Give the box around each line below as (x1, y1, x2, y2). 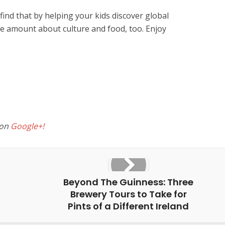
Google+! (11, 121, 44, 132)
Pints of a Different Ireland (68, 200, 189, 212)
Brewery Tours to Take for (70, 188, 187, 200)
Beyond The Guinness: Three (63, 176, 193, 188)
